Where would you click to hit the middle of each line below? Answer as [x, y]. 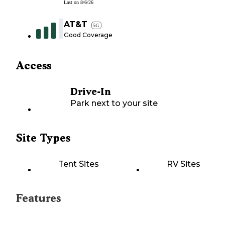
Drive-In [90, 92]
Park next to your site [114, 103]
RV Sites [184, 164]
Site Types [43, 138]
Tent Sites [79, 164]
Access [34, 66]
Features [38, 198]
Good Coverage [88, 35]
